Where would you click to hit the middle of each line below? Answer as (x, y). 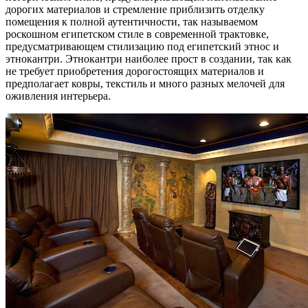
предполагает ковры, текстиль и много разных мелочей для (145, 84)
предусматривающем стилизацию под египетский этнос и (142, 46)
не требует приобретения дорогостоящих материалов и (135, 71)
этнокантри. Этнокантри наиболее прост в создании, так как (148, 59)
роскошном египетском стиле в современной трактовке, (137, 34)
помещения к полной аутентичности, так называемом (132, 22)
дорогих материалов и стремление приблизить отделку (135, 9)
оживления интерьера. (58, 96)
